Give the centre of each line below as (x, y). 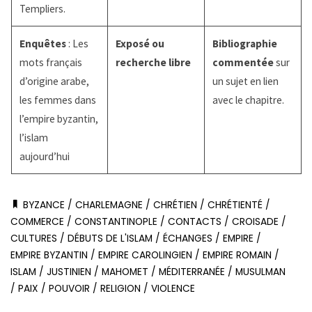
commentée (243, 63)
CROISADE (256, 222)
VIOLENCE (173, 289)
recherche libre (153, 63)
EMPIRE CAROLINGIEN (146, 256)
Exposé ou (140, 44)
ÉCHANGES (188, 239)
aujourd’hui (44, 157)
